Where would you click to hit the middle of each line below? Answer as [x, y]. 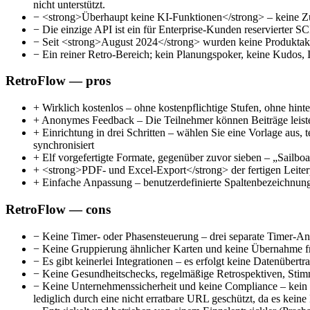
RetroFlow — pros [58, 81]
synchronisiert [64, 145]
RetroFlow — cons [58, 209]
